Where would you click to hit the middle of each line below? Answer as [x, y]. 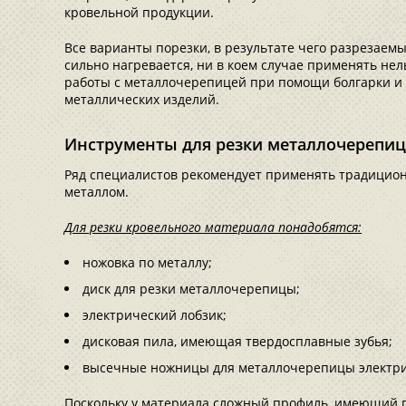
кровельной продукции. [139, 12]
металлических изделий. [142, 99]
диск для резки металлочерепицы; [191, 289]
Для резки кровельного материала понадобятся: [213, 227]
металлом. [97, 192]
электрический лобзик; [155, 315]
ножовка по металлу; [147, 262]
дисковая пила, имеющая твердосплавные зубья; [237, 341]
